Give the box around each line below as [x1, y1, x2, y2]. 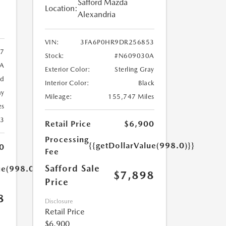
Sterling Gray [115, 66, 154, 74]
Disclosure [44, 198, 73, 205]
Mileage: [44, 93, 73, 101]
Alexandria [77, 10, 116, 20]
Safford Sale [44, 163, 100, 174]
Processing [44, 135, 89, 145]
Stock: [44, 52, 65, 60]
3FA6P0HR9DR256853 [80, 38, 154, 46]
